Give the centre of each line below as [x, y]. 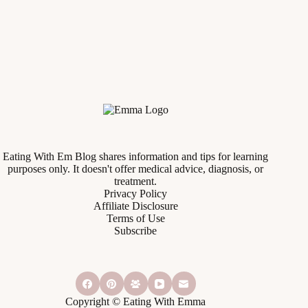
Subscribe [136, 231]
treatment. [136, 181]
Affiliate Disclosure [135, 206]
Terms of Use [135, 218]
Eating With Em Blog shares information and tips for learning [136, 156]
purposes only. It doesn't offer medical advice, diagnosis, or [136, 169]
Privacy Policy [136, 194]
